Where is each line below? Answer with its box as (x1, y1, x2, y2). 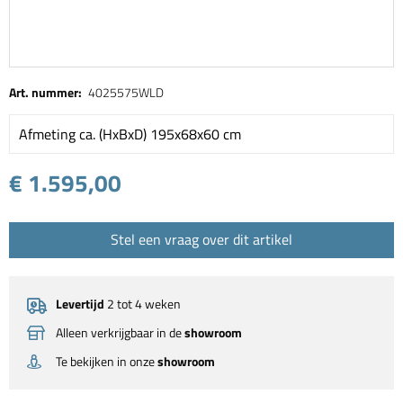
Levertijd (56, 294, 104, 314)
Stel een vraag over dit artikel (111, 228, 292, 251)
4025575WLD (88, 83, 164, 103)
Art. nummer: (9, 83, 82, 103)
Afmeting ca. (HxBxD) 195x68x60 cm (19, 123, 241, 146)
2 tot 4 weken (104, 294, 181, 314)
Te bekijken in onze (56, 352, 157, 372)
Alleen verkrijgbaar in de (56, 323, 184, 343)
